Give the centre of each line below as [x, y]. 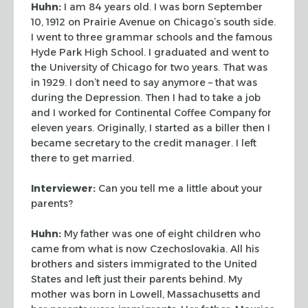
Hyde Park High [69, 52]
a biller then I [237, 128]
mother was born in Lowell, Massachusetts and [146, 294]
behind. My [214, 279]
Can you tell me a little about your [179, 188]
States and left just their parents [109, 279]
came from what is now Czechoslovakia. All [137, 249]
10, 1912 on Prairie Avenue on [101, 22]
